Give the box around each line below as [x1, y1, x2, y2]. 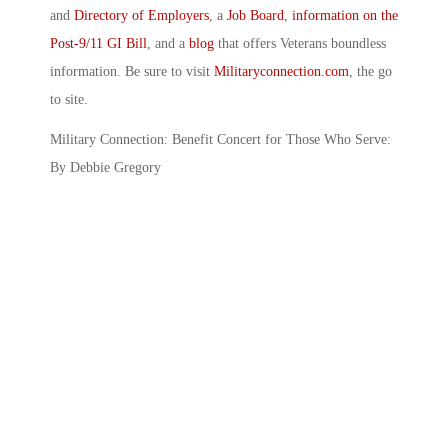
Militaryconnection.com [214, 64, 349, 80]
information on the [292, 8, 398, 24]
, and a [147, 36, 189, 52]
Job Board [227, 8, 284, 24]
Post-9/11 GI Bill [50, 36, 147, 52]
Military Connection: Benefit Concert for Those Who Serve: [50, 132, 391, 148]
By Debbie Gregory [50, 160, 161, 176]
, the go [349, 64, 392, 80]
